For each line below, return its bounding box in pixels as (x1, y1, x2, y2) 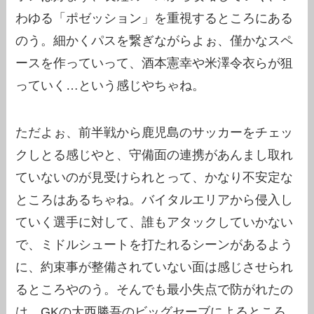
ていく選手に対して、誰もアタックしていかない (15, 215, 294, 230)
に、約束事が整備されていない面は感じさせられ (15, 260, 294, 275)
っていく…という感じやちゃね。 (15, 78, 205, 93)
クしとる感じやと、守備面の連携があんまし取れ (15, 148, 294, 163)
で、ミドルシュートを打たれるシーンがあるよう (15, 238, 294, 252)
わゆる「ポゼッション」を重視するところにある (15, 11, 294, 25)
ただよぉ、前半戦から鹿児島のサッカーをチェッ (15, 125, 294, 140)
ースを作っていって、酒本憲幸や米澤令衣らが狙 (15, 55, 294, 70)
